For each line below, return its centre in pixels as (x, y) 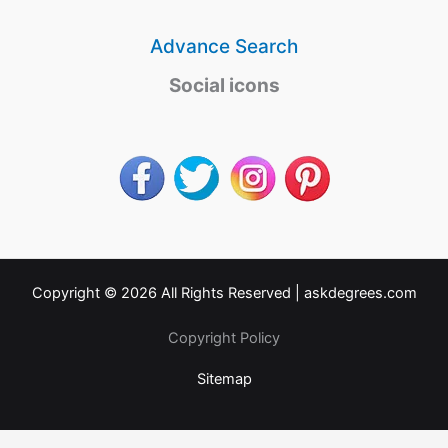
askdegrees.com (360, 292)
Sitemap (224, 378)
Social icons (224, 85)
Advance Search (224, 46)
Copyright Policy (224, 337)
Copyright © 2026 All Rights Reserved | (167, 292)
